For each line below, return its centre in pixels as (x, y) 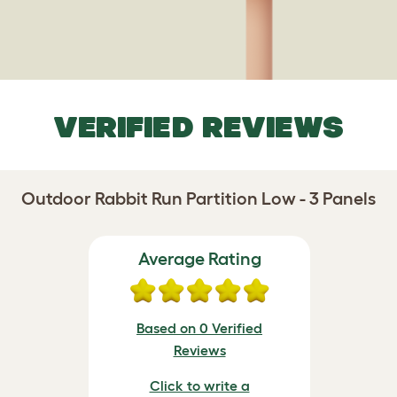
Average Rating (199, 259)
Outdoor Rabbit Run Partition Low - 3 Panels (198, 198)
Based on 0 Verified (199, 328)
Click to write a (199, 385)
